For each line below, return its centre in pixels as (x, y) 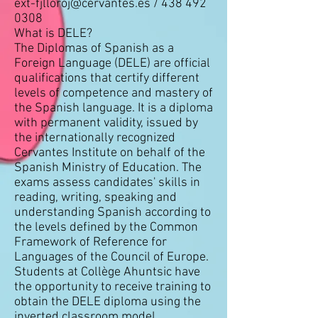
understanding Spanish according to (113, 213)
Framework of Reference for (91, 242)
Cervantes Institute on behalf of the (110, 153)
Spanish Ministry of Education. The (108, 168)
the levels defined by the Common (106, 227)
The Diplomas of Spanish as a (94, 49)
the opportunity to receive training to (113, 287)
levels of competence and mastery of (114, 93)
